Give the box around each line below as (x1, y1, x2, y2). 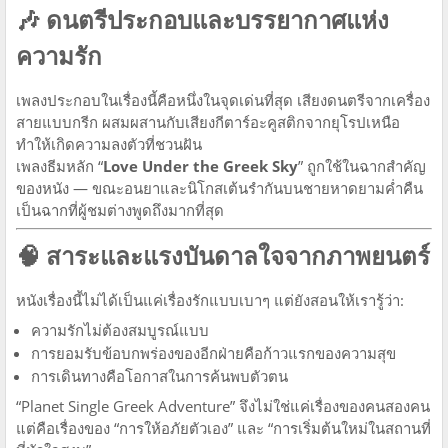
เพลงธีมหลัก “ (16, 155, 103, 176)
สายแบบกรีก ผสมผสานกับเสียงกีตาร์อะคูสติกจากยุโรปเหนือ (16, 111, 400, 132)
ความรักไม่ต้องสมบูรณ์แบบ (31, 319, 209, 340)
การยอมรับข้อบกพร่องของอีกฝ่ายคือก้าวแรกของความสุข (31, 342, 396, 363)
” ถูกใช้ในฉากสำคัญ (298, 155, 426, 176)
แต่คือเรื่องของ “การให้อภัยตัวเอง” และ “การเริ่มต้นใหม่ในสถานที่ (16, 417, 431, 438)
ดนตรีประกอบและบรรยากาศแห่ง (46, 2, 389, 36)
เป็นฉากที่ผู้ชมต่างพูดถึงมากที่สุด (16, 199, 224, 220)
